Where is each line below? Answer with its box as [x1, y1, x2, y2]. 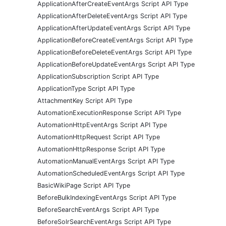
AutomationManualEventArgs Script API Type [37, 157, 175, 165]
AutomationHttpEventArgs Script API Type [37, 121, 167, 129]
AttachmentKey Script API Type [37, 96, 132, 104]
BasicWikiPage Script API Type [37, 181, 130, 189]
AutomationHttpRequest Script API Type [37, 133, 160, 141]
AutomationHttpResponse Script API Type [37, 145, 165, 153]
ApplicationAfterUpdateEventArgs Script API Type [37, 24, 190, 32]
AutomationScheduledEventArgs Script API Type [37, 169, 185, 177]
